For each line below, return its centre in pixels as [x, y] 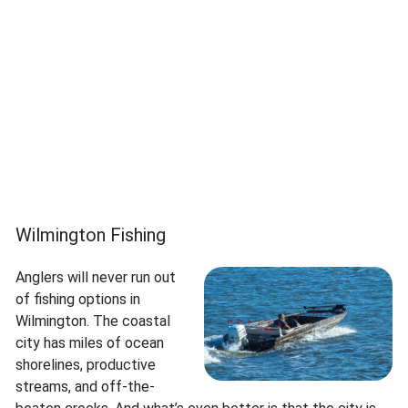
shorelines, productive [86, 365]
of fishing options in [78, 300]
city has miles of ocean [90, 343]
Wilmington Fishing [91, 235]
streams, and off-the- [85, 387]
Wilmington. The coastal [93, 321]
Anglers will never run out [96, 278]
